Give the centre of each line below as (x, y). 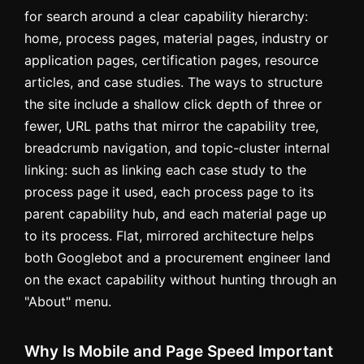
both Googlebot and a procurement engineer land (178, 257)
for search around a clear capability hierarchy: (166, 16)
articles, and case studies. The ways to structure (173, 82)
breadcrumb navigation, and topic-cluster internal (177, 147)
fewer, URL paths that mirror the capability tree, (171, 126)
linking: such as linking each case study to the (165, 169)
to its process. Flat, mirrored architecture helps (169, 235)
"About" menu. (68, 301)
